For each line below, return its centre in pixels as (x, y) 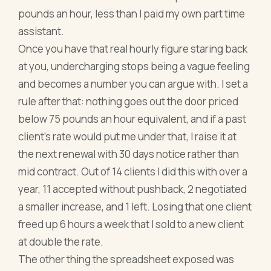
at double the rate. (61, 242)
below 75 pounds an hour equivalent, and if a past (132, 119)
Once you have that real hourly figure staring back (133, 49)
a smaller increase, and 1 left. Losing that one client (135, 207)
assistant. (41, 31)
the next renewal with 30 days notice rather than (129, 154)
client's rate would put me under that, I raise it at (128, 137)
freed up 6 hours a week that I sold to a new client (131, 224)
